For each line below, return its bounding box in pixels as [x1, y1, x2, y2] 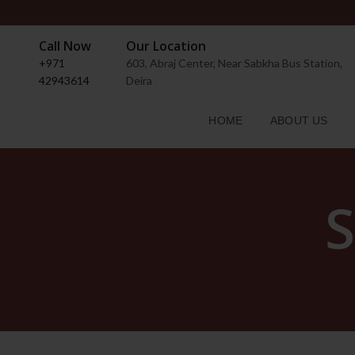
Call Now [38, 36, 91, 55]
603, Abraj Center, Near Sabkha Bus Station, [126, 55, 343, 70]
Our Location [126, 36, 207, 55]
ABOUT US [269, 114, 328, 127]
